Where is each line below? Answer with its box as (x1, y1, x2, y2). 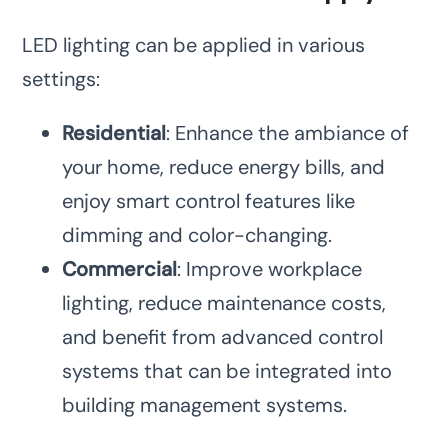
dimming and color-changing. (62, 222, 333, 249)
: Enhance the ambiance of (166, 120, 410, 147)
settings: (22, 66, 101, 93)
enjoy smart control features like (62, 188, 356, 215)
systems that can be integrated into (62, 358, 393, 385)
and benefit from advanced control (62, 324, 384, 351)
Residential (62, 120, 167, 147)
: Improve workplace (177, 256, 363, 283)
